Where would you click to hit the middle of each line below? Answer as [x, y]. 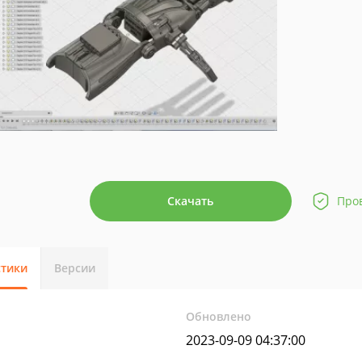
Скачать [190, 201]
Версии [75, 268]
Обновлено [219, 316]
